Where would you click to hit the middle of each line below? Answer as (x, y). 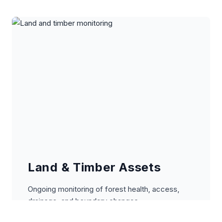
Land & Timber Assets (94, 167)
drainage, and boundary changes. (84, 201)
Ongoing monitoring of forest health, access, (104, 189)
